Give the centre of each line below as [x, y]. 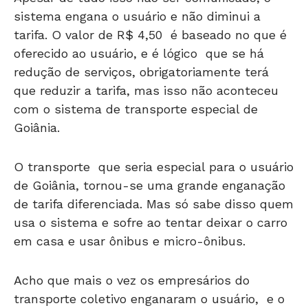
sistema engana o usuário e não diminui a [137, 16]
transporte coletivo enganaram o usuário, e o [149, 298]
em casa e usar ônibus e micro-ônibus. [130, 241]
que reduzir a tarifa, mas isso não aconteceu [146, 90]
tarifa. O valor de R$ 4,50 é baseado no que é [150, 34]
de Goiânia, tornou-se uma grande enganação [150, 185]
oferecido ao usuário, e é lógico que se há [139, 53]
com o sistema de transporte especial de [136, 109]
